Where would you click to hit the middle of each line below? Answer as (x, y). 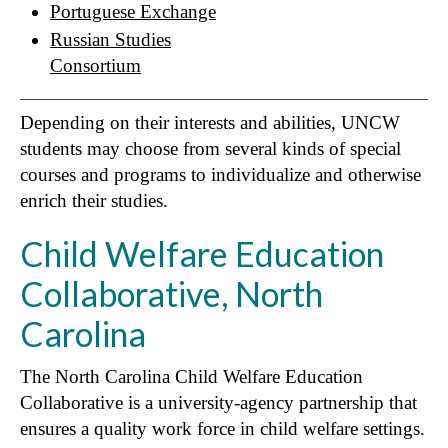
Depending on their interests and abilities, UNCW (210, 122)
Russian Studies (110, 39)
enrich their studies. (94, 200)
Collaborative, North (171, 293)
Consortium (95, 65)
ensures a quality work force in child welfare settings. (222, 428)
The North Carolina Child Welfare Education (191, 376)
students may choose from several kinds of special (210, 148)
